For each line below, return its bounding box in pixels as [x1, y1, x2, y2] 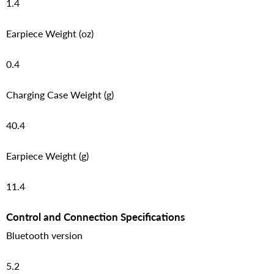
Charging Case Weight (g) [6, 88, 114, 100]
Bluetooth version [6, 229, 83, 241]
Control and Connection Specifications [6, 210, 185, 223]
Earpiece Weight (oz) [6, 27, 94, 39]
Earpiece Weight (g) [6, 149, 89, 161]
